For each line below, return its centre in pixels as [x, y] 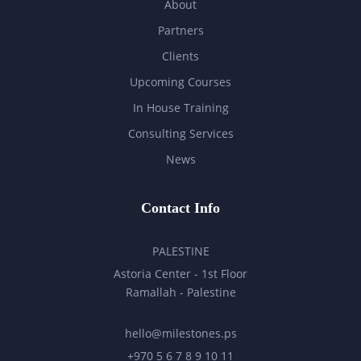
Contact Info [180, 208]
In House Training [180, 108]
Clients [180, 56]
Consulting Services [180, 134]
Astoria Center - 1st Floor [180, 274]
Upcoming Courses [180, 82]
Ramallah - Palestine [180, 293]
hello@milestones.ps [180, 334]
